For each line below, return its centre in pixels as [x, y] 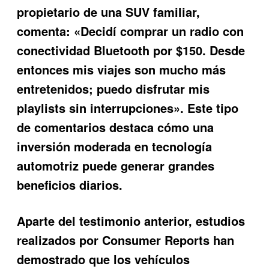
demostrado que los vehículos [104, 259]
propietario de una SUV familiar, [109, 11]
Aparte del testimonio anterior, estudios [131, 220]
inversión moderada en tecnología [115, 146]
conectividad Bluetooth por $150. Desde [131, 50]
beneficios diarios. [70, 184]
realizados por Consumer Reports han [126, 240]
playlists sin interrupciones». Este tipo [128, 107]
